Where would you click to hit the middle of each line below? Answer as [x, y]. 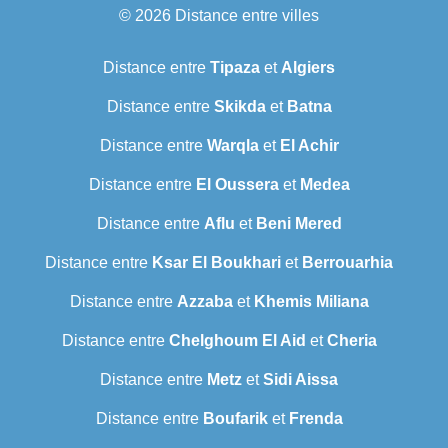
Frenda [315, 419]
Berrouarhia [347, 263]
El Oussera [237, 185]
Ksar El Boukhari [216, 263]
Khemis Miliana [311, 302]
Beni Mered [298, 224]
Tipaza [235, 68]
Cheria [351, 341]
